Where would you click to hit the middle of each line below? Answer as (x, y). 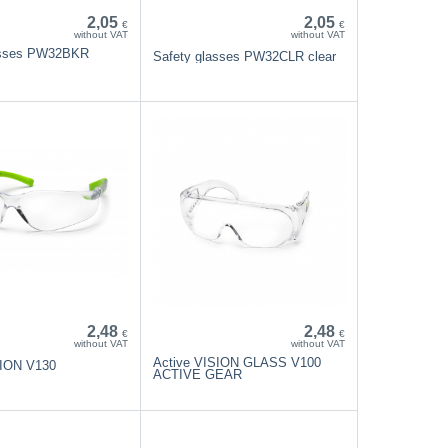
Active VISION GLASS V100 (236, 362)
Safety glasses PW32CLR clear (244, 56)
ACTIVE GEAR (197, 374)
